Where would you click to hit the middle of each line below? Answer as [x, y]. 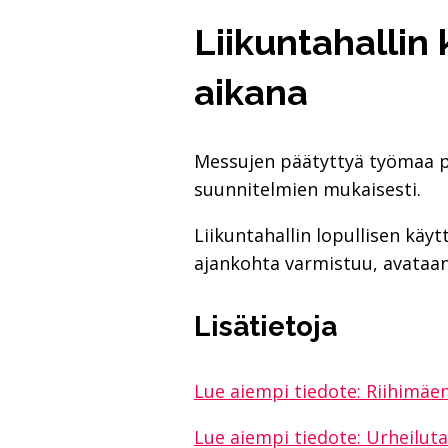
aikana [251, 91]
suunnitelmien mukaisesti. [307, 188]
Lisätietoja [265, 326]
